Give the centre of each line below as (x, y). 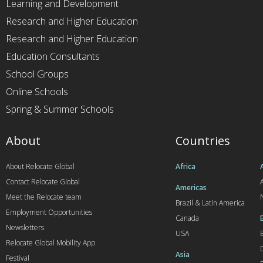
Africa (185, 167)
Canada (187, 218)
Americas (191, 188)
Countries (203, 141)
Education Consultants (53, 57)
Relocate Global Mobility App (50, 243)
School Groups (37, 74)
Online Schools (37, 92)
